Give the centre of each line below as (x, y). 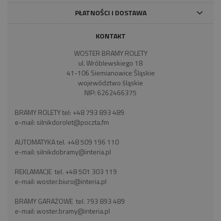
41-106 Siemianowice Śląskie (110, 73)
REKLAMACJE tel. (40, 171)
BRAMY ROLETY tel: (44, 112)
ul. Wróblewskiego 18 (110, 63)
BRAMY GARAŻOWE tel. (51, 201)
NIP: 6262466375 (110, 92)
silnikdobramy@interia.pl (74, 152)
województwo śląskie (110, 83)
